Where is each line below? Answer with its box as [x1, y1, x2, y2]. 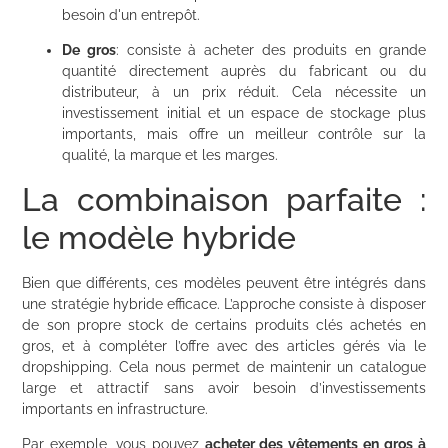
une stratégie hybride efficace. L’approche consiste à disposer [22, 295, 426, 312]
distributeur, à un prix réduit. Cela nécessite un [62, 84, 426, 101]
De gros [62, 42, 117, 59]
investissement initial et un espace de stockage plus [62, 105, 426, 122]
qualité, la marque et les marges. [62, 147, 279, 164]
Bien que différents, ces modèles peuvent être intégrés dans [22, 274, 426, 291]
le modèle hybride [22, 218, 297, 256]
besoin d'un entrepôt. [62, 6, 201, 23]
